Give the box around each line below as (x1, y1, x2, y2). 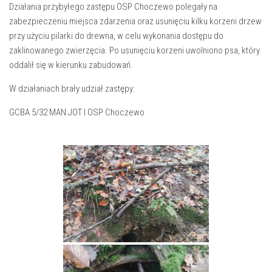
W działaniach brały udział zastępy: (9, 83, 135, 94)
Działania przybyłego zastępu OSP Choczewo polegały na (9, 1, 217, 12)
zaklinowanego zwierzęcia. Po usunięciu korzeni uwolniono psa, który (9, 45, 260, 56)
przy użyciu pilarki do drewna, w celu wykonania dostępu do (9, 30, 223, 41)
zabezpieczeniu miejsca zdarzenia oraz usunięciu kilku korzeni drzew (9, 16, 262, 27)
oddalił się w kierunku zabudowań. (9, 59, 133, 70)
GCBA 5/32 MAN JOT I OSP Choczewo (9, 107, 144, 118)
